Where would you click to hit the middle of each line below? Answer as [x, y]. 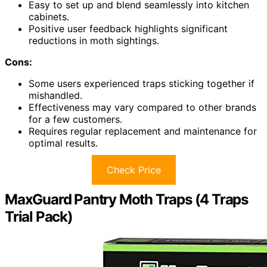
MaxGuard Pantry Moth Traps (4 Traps [126, 199]
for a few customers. [75, 119]
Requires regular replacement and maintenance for [143, 131]
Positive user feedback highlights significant [128, 28]
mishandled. [55, 95]
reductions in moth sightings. [94, 40]
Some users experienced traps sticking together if [142, 83]
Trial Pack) [39, 216]
